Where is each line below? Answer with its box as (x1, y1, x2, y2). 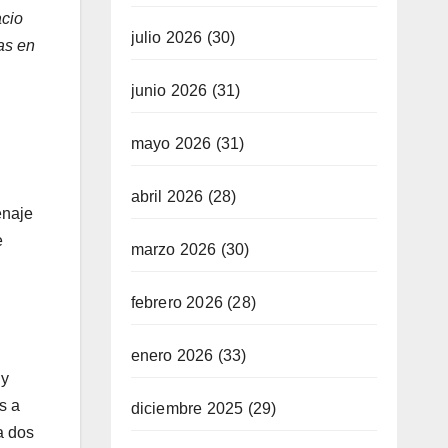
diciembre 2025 (130, 399, 244, 417)
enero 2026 (130, 346, 214, 364)
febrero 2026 (130, 293, 223, 311)
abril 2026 (130, 187, 204, 205)
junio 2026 (130, 81, 208, 99)
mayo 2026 (130, 134, 212, 152)
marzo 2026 (130, 240, 217, 258)
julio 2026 (130, 28, 203, 46)
